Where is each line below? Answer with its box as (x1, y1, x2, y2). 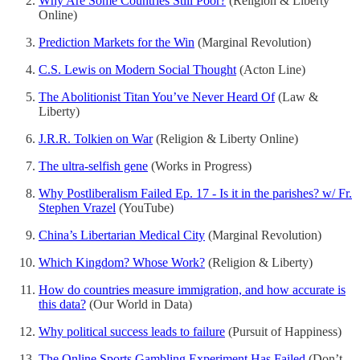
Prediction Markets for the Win (39, 35, 194, 49)
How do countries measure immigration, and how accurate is (39, 282, 346, 297)
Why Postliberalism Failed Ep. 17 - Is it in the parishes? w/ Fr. (39, 186, 352, 200)
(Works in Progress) (148, 158, 252, 173)
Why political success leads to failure (39, 324, 225, 338)
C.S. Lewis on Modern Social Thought (39, 62, 236, 76)
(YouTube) (116, 200, 174, 215)
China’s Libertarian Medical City (39, 227, 205, 242)
